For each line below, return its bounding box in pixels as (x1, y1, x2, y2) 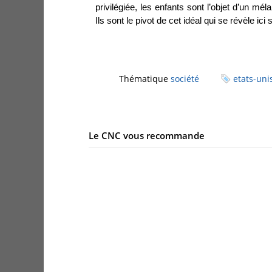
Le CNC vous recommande (89, 129, 205, 141)
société (171, 72, 199, 84)
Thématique (119, 72, 171, 84)
